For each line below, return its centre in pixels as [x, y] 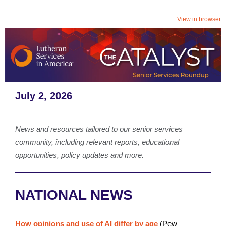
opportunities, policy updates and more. [79, 155]
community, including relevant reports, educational [97, 142]
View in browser [199, 19]
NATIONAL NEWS [74, 195]
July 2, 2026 [44, 96]
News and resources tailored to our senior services [99, 129]
